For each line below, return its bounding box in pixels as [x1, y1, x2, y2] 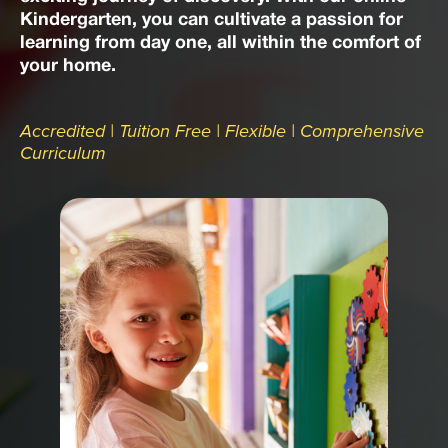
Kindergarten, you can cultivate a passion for [20, 12, 403, 30]
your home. [20, 58, 116, 76]
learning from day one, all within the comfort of [20, 35, 421, 53]
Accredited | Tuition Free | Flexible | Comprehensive [20, 120, 424, 143]
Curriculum [20, 142, 106, 165]
